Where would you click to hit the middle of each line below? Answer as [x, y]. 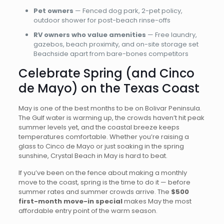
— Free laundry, [171, 35]
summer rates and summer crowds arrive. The [94, 192]
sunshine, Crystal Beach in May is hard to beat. [93, 156]
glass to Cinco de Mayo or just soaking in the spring [101, 146]
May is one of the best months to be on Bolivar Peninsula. [110, 108]
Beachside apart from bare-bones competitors [111, 54]
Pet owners [53, 11]
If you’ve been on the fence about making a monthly [102, 173]
